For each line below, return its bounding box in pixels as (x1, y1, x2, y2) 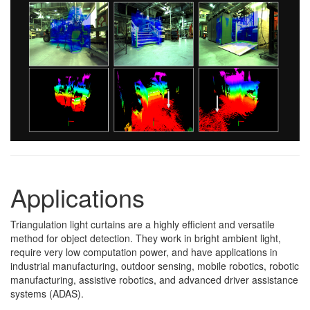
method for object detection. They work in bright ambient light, (10, 230, 281, 245)
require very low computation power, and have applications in (10, 244, 277, 259)
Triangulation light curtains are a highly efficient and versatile (10, 217, 275, 231)
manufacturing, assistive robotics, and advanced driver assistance (10, 272, 298, 286)
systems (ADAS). (10, 286, 84, 300)
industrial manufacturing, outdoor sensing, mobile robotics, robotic (10, 258, 299, 273)
